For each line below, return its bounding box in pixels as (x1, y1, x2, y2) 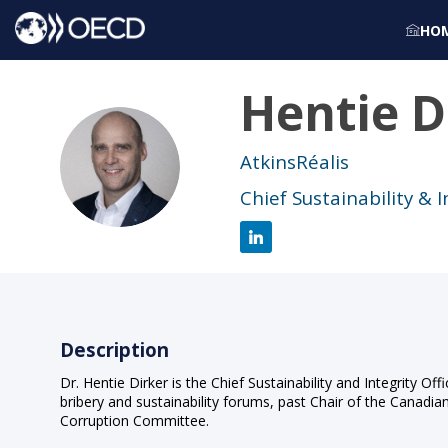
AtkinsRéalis (240, 148, 349, 174)
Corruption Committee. (60, 411, 209, 430)
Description (60, 336, 169, 362)
